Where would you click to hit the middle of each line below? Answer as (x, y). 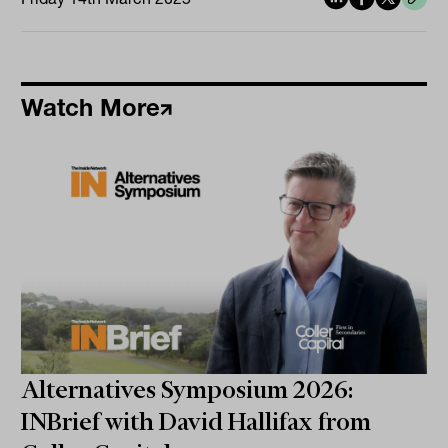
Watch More (91, 108)
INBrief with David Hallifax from (196, 422)
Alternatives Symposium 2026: (187, 390)
